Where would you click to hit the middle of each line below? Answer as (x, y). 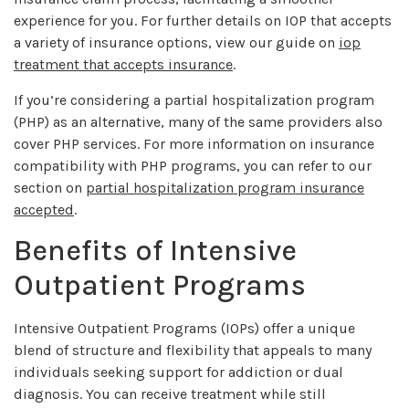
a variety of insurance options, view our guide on (176, 43)
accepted (44, 209)
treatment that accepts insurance (123, 65)
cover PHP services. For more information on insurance (194, 143)
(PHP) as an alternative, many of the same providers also (198, 121)
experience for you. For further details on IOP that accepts (203, 21)
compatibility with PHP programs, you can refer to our (193, 165)
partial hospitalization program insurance (225, 187)
